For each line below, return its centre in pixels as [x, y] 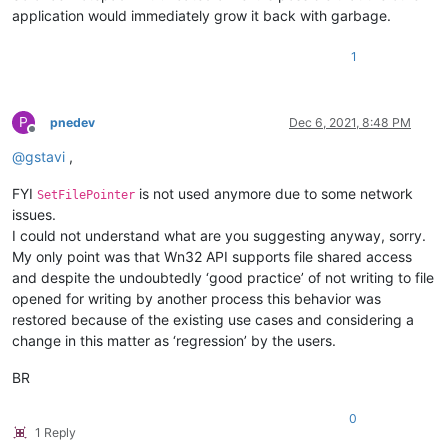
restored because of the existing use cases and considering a [213, 320]
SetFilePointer [86, 195]
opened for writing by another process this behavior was [196, 299]
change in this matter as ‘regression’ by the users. [174, 341]
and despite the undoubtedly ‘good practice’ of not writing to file [223, 278]
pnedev [72, 123]
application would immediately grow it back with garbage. [201, 16]
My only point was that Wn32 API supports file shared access [212, 257]
